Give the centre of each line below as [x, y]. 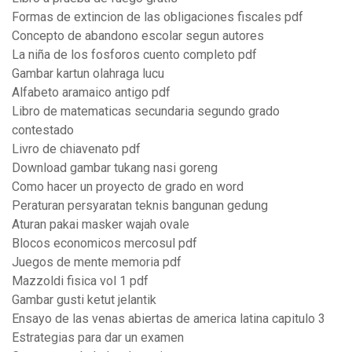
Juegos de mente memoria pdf [97, 262]
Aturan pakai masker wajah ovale [101, 225]
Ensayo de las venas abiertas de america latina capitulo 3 [169, 319]
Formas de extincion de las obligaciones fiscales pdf [158, 17]
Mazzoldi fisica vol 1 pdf [80, 281]
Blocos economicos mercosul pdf [104, 244]
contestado [43, 130]
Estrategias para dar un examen [98, 338]
